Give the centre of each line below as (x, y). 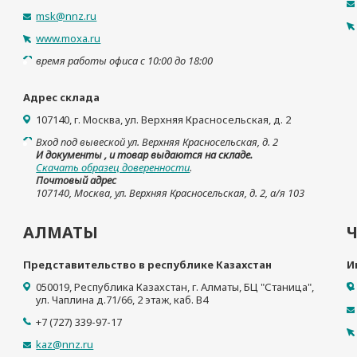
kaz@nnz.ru (65, 344)
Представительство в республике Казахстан (148, 265)
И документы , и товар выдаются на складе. (145, 155)
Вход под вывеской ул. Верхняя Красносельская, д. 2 (157, 142)
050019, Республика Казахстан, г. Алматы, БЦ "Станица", (175, 287)
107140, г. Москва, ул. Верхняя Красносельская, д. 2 (164, 120)
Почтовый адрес (76, 180)
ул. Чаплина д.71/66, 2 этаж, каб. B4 (122, 300)
